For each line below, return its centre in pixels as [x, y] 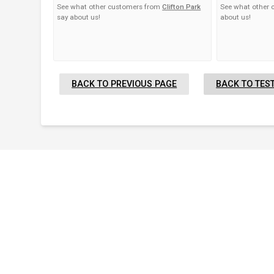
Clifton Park [182, 7]
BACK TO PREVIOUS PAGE [124, 84]
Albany [65, 246]
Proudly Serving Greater [151, 221]
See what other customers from [110, 7]
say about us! [79, 17]
